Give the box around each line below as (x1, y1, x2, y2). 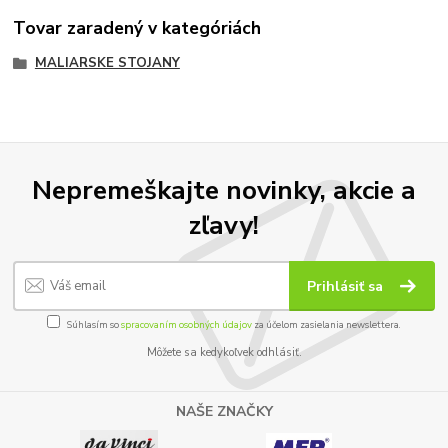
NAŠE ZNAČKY (175, 401, 273, 421)
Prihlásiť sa (307, 276, 388, 296)
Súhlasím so (67, 318, 121, 332)
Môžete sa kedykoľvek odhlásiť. (146, 345, 302, 361)
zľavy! (189, 207, 259, 244)
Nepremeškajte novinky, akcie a (32, 172, 416, 209)
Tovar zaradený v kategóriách (13, 15, 262, 40)
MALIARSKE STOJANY (34, 54, 180, 73)
